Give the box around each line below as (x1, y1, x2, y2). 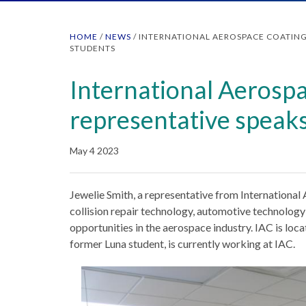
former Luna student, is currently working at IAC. (70, 237, 295, 250)
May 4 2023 (70, 145, 119, 156)
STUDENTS (70, 43, 115, 53)
